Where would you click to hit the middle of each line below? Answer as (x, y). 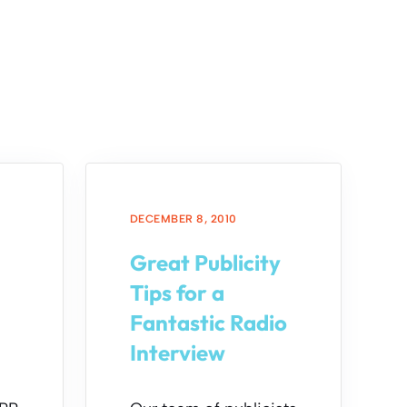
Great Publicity (205, 263)
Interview (178, 352)
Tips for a (177, 293)
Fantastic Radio (208, 323)
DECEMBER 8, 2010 (184, 219)
